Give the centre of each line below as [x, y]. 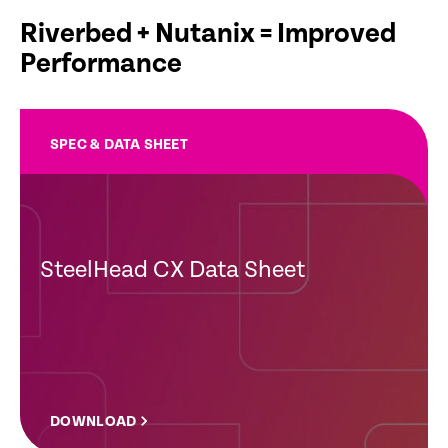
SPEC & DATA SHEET [119, 145]
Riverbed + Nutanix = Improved [208, 34]
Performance [101, 64]
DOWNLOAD [93, 422]
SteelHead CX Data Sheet [172, 270]
